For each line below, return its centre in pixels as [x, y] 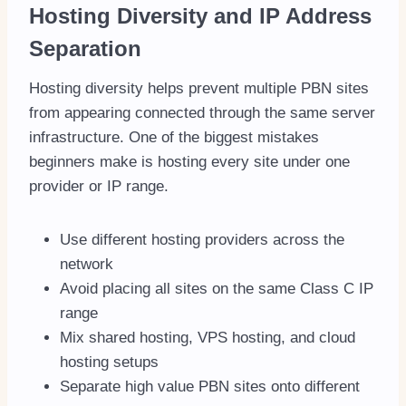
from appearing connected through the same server [202, 113]
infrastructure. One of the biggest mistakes [174, 138]
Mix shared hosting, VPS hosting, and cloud [208, 338]
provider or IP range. [99, 187]
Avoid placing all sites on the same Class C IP [217, 289]
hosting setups [109, 362]
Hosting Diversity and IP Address [200, 16]
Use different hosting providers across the [202, 240]
